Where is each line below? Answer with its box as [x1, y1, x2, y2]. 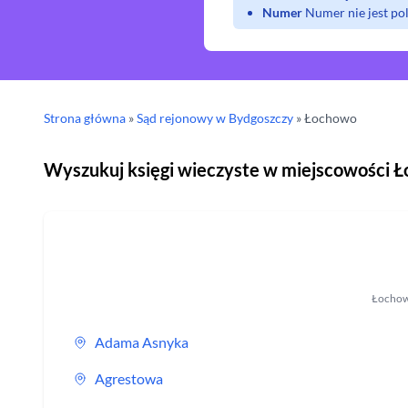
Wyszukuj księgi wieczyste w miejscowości [44, 158, 393, 180]
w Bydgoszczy [216, 110, 293, 126]
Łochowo [304, 110, 357, 126]
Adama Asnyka [95, 333, 189, 351]
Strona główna [44, 110, 126, 126]
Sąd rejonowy [137, 110, 216, 126]
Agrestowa [95, 370, 163, 387]
